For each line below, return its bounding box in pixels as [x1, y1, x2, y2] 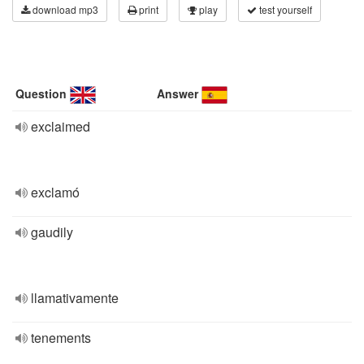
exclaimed [31, 117, 90, 136]
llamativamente [31, 288, 119, 307]
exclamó [31, 183, 80, 201]
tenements [31, 328, 91, 347]
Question [15, 85, 67, 102]
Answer [157, 85, 199, 102]
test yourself [257, 2, 312, 16]
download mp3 [30, 2, 98, 16]
